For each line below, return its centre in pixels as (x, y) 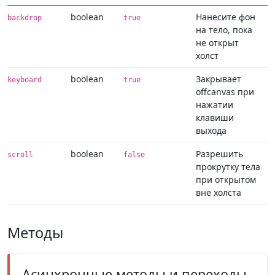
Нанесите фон (226, 17)
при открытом (226, 180)
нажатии (215, 105)
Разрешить (219, 154)
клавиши (215, 118)
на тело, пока (224, 30)
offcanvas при (225, 92)
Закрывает (219, 79)
